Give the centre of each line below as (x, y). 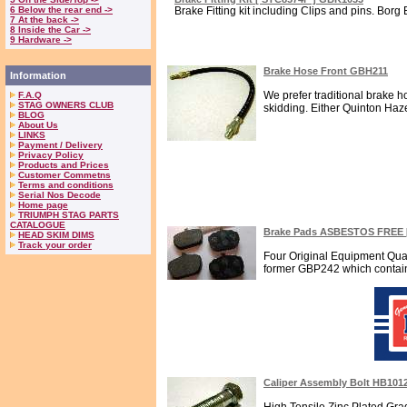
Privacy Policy (51, 155)
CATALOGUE (38, 225)
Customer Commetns (65, 175)
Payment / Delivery (60, 145)
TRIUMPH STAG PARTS (69, 215)
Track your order (55, 245)
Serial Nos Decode (60, 195)
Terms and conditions (66, 185)
